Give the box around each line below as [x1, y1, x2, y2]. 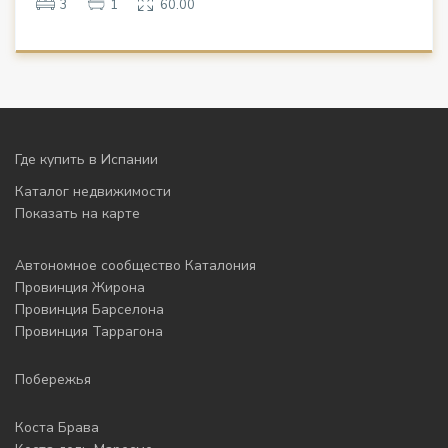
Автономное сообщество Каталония [15, 256, 257, 276]
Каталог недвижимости [15, 182, 172, 202]
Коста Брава [15, 418, 100, 438]
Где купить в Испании [15, 150, 159, 170]
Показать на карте [15, 204, 141, 224]
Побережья [15, 370, 92, 390]
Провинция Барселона [15, 300, 165, 320]
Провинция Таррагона [15, 322, 164, 342]
